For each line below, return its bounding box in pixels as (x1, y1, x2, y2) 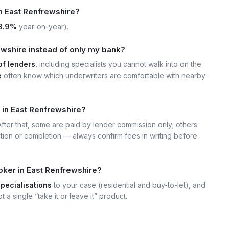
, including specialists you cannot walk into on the (35, 60, 201, 68)
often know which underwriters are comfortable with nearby (2, 71, 205, 80)
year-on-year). (17, 22, 68, 31)
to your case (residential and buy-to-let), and (52, 180, 205, 189)
